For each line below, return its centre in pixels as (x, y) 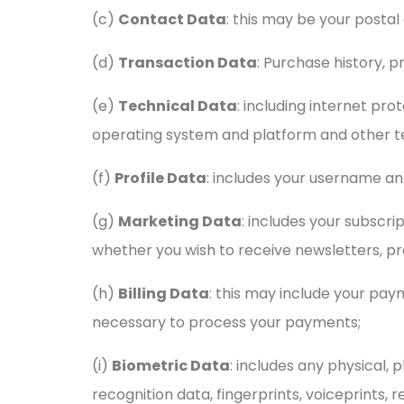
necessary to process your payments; (226, 322)
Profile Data (161, 178)
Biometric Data (171, 366)
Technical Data (178, 106)
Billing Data (164, 294)
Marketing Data (180, 221)
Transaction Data (188, 63)
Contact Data (172, 19)
